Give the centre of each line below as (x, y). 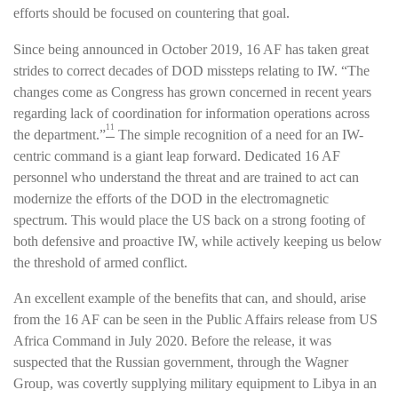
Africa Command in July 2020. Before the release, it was (172, 341)
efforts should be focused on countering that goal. (151, 13)
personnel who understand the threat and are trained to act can (186, 177)
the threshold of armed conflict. (100, 262)
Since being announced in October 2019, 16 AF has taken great (191, 49)
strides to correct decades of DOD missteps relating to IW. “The (191, 70)
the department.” (60, 134)
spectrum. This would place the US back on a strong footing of (189, 219)
